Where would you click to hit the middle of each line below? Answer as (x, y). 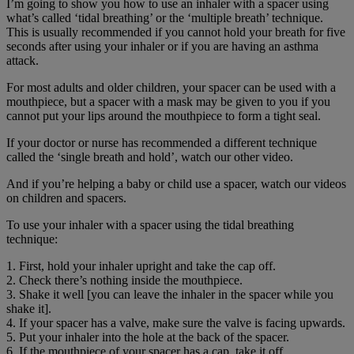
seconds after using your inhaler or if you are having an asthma (162, 47)
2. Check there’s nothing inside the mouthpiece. (124, 281)
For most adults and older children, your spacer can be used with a (171, 88)
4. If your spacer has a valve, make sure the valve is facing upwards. (176, 323)
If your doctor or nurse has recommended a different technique (162, 143)
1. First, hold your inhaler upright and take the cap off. (141, 266)
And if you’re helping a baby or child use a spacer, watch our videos (176, 184)
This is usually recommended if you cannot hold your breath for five (176, 32)
